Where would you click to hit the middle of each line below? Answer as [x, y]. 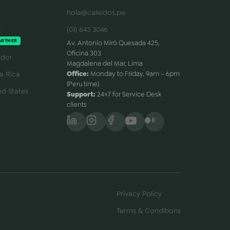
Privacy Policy [139, 193]
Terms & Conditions [149, 210]
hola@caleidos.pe [96, 12]
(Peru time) [83, 84]
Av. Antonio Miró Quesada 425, [113, 43]
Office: [78, 73]
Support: [81, 94]
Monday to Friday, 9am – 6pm [135, 73]
